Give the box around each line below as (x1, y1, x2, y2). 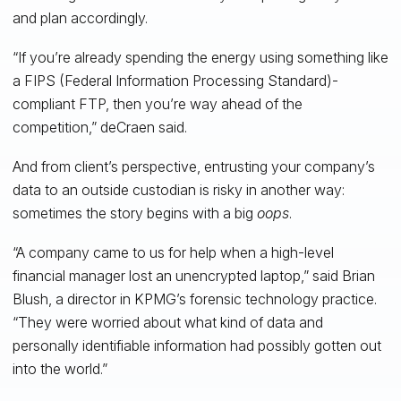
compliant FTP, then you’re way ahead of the (12, 94, 303, 113)
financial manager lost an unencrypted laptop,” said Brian (12, 266, 375, 285)
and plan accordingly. (12, 8, 148, 27)
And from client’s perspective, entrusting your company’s (12, 157, 375, 175)
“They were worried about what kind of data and (12, 312, 323, 331)
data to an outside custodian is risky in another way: (12, 180, 345, 199)
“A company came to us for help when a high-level (12, 243, 334, 261)
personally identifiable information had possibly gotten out (12, 336, 381, 354)
